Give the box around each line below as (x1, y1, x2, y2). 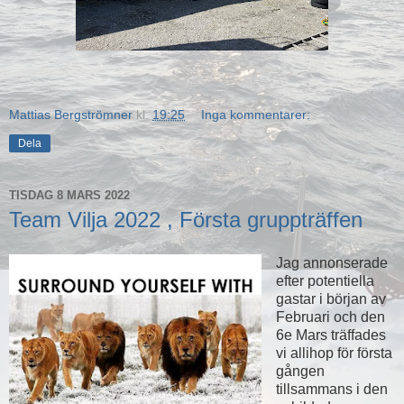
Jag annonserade (275, 255, 388, 271)
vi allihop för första (275, 345, 392, 362)
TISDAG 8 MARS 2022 (9, 188, 130, 202)
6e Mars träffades (275, 327, 386, 344)
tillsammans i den (275, 381, 388, 398)
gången (275, 363, 325, 380)
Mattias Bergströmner (9, 107, 133, 123)
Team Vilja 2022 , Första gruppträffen (9, 207, 363, 233)
